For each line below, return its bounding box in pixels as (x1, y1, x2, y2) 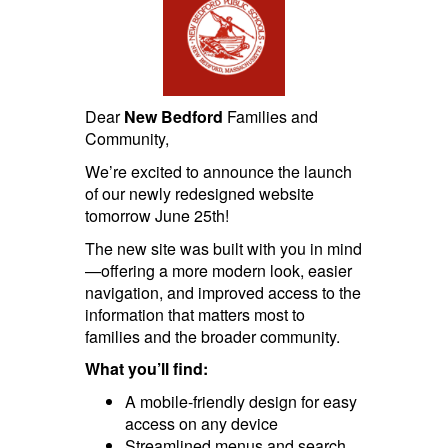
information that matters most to (84, 302, 305, 326)
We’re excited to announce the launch (84, 159, 352, 183)
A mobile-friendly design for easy (124, 389, 357, 413)
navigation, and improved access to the (84, 280, 361, 304)
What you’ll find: (84, 357, 208, 381)
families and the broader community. (84, 324, 340, 348)
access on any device (124, 411, 278, 435)
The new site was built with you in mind (84, 236, 362, 260)
